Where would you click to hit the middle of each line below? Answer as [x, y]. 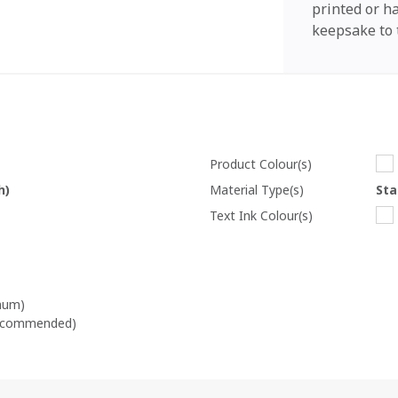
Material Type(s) [257, 189]
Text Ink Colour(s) [261, 215]
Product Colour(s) [261, 163]
